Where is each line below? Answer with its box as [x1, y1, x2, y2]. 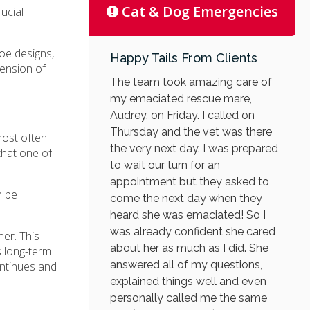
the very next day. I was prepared [109, 141, 278, 155]
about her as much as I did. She [109, 241, 268, 255]
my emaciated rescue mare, [109, 91, 252, 105]
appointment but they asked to [109, 174, 269, 188]
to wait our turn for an [109, 158, 220, 172]
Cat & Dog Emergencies [122, 2, 279, 21]
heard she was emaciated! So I [109, 208, 266, 221]
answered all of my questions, [109, 257, 262, 271]
